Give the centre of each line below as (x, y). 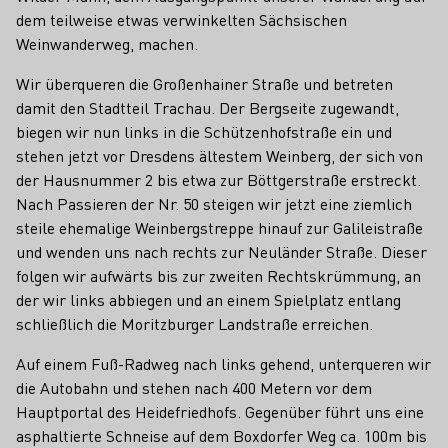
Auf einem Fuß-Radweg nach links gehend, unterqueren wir (223, 363)
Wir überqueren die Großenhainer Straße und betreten (204, 83)
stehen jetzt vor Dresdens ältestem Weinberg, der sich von (219, 155)
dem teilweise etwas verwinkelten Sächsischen (181, 19)
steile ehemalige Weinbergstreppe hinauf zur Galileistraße (219, 227)
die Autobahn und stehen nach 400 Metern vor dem (194, 387)
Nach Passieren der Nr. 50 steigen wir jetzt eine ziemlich (214, 203)
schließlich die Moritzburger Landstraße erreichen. (194, 323)
